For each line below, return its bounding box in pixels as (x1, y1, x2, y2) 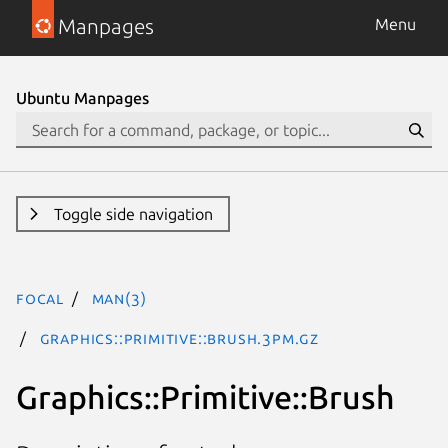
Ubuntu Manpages (16, 89, 149, 107)
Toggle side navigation (53, 205, 213, 223)
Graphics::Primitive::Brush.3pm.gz (39, 329, 320, 347)
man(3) (91, 289, 147, 307)
